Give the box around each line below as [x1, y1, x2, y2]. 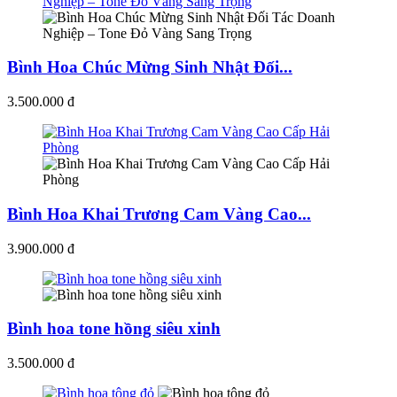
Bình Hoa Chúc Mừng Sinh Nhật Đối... [7, 58, 292, 77]
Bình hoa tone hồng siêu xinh [7, 319, 221, 339]
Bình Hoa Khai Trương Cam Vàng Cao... [7, 204, 311, 223]
